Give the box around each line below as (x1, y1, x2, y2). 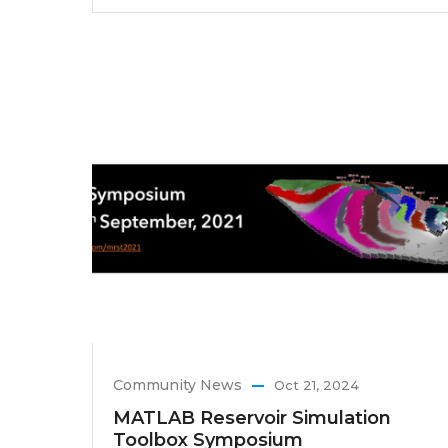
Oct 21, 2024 (274, 376, 359, 393)
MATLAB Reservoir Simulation (113, 406, 391, 429)
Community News (113, 375, 242, 394)
